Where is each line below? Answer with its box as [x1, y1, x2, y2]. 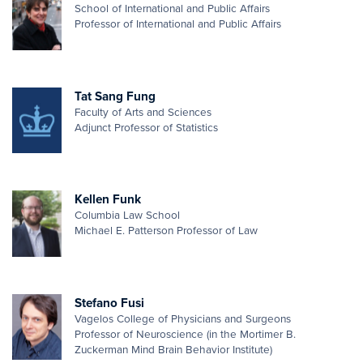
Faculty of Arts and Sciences [74, 105, 211, 119]
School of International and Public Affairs [74, 2, 270, 16]
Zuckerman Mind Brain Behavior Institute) [74, 343, 272, 357]
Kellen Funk [74, 192, 141, 207]
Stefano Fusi [74, 295, 144, 310]
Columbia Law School [74, 209, 180, 223]
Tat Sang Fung [74, 88, 156, 104]
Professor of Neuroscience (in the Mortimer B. [74, 327, 296, 341]
